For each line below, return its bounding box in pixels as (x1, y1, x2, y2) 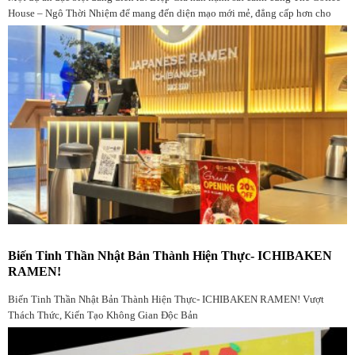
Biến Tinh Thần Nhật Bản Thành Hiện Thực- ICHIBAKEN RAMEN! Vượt (8, 294, 324, 306)
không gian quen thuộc (8, 24, 108, 36)
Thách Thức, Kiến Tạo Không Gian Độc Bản (8, 310, 198, 322)
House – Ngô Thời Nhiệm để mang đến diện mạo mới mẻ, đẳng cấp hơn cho (8, 8, 331, 20)
